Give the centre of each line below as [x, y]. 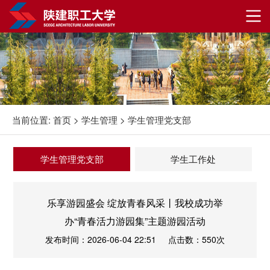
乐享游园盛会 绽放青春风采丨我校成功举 [135, 203]
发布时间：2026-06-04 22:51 [101, 240]
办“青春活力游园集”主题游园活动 [135, 221]
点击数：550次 [196, 240]
